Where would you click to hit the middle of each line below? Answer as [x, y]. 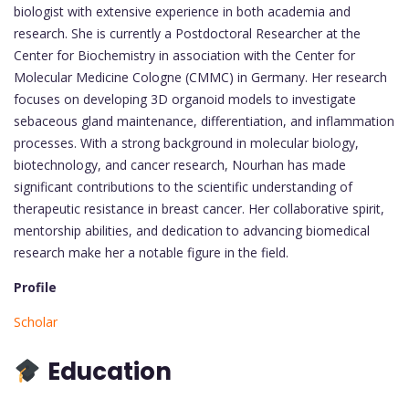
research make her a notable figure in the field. [151, 253]
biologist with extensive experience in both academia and [182, 12]
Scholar [36, 322]
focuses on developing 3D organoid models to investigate [185, 100]
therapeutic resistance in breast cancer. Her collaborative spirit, [199, 209]
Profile [35, 288]
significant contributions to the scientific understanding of [183, 187]
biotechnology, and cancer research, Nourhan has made [180, 165]
